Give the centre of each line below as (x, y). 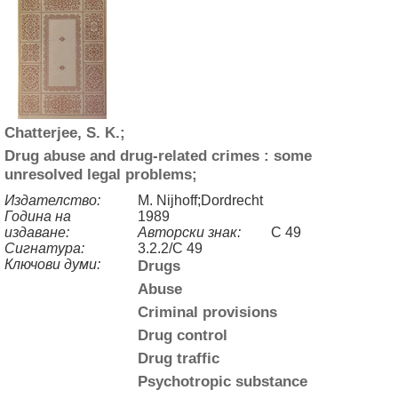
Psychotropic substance (223, 381)
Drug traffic (179, 358)
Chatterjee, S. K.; (69, 132)
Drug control (183, 334)
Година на (38, 216)
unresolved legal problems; (105, 174)
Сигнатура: (44, 248)
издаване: (37, 232)
